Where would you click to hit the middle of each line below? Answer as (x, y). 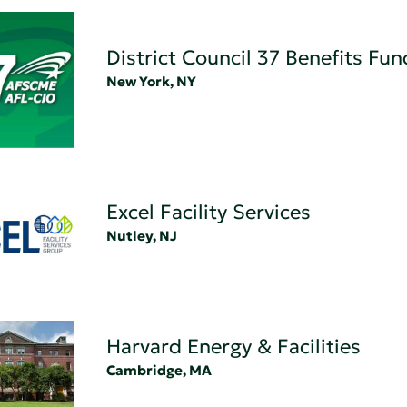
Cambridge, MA (159, 371)
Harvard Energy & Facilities (233, 347)
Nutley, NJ (141, 235)
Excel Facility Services (208, 212)
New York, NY (151, 81)
